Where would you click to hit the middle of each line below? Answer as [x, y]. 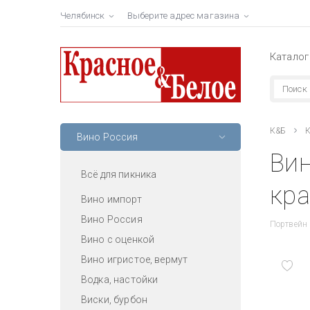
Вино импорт [111, 199]
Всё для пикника [119, 174]
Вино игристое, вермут [135, 259]
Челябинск [83, 16]
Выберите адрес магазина [184, 16]
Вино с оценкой [118, 239]
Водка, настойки [120, 279]
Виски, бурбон [114, 299]
